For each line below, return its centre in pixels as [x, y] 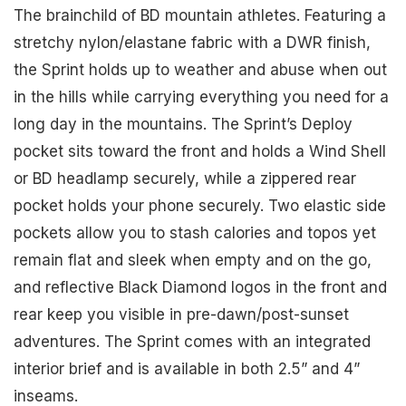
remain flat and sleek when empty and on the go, [193, 261]
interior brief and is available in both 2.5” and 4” [187, 369]
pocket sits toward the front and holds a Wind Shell [200, 152]
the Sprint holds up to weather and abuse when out [200, 70]
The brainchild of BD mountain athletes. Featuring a [200, 16]
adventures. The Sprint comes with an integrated [192, 342]
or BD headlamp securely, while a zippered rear [185, 179]
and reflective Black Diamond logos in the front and [200, 288]
